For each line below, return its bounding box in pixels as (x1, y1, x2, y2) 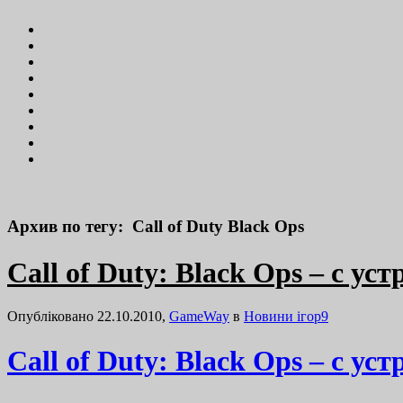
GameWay (169, 309, 229, 325)
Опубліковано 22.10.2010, (7, 309, 169, 325)
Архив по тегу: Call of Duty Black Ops (7, 217, 304, 237)
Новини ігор (244, 309, 321, 325)
